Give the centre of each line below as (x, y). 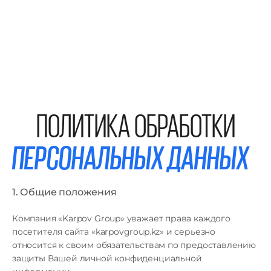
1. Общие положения (64, 192)
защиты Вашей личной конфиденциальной (107, 258)
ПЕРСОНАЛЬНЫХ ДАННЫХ (131, 157)
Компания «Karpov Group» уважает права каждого (121, 218)
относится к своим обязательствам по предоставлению (134, 245)
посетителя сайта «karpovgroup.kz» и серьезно (114, 232)
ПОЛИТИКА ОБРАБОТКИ (136, 125)
